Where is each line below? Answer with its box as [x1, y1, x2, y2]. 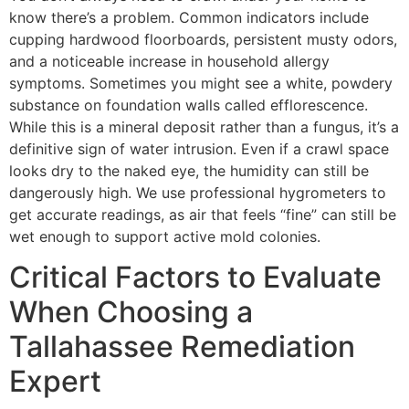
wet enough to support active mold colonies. [9, 227, 320, 246]
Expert [9, 363, 101, 400]
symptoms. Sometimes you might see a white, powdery [9, 74, 393, 92]
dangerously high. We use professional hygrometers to [9, 184, 386, 202]
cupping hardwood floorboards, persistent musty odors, [9, 30, 397, 48]
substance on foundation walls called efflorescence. [9, 96, 368, 114]
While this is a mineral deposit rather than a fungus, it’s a [9, 118, 399, 136]
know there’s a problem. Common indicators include [9, 8, 369, 26]
